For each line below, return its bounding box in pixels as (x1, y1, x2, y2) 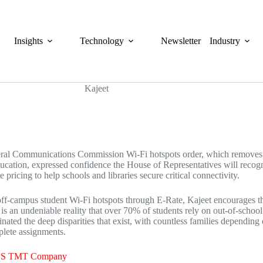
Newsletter (161, 36, 201, 46)
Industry (210, 36, 241, 46)
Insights (14, 36, 43, 46)
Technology (80, 36, 124, 46)
